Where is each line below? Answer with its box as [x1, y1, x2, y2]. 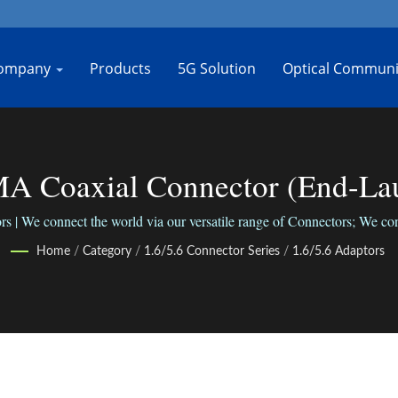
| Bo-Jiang [134, 204, 264, 246]
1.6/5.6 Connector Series [143, 245, 280, 258]
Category [82, 245, 131, 258]
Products [90, 59, 151, 78]
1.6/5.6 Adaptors [291, 245, 385, 258]
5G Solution [178, 59, 256, 78]
